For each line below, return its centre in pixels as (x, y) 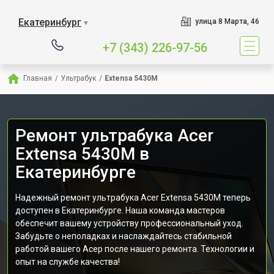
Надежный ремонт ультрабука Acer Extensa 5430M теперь (133, 198)
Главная (38, 78)
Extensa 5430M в (82, 154)
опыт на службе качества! (68, 262)
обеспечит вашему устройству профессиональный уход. (129, 223)
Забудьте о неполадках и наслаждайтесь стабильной (124, 236)
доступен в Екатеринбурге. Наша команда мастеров (120, 210)
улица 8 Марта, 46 (227, 21)
